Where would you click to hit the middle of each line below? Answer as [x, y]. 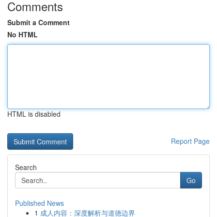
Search [26, 167]
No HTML [23, 34]
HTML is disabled [34, 114]
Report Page [190, 141]
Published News [39, 203]
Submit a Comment [39, 22]
